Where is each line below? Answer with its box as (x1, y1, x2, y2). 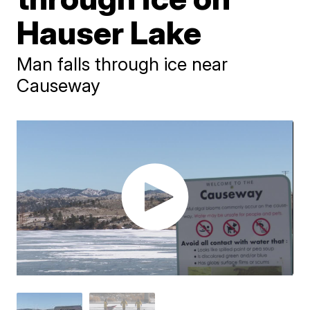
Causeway (17, 75, 101, 96)
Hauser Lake (17, 13, 202, 52)
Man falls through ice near (17, 53, 228, 75)
